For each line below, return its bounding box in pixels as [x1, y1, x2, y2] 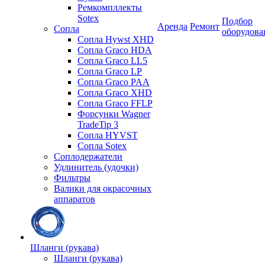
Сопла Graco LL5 [77, 56, 147, 66]
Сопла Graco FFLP [77, 98, 153, 108]
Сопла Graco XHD [77, 88, 152, 98]
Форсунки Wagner [77, 109, 150, 119]
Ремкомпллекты [77, 2, 142, 12]
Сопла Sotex [77, 141, 127, 151]
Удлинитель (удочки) [54, 162, 138, 172]
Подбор [222, 16, 253, 26]
